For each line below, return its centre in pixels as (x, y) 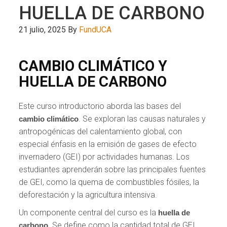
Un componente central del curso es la (89, 212)
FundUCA (96, 29)
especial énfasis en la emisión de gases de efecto (108, 144)
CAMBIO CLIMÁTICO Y (93, 66)
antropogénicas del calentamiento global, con (101, 131)
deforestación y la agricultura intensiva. (88, 195)
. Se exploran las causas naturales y (142, 119)
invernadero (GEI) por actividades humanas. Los (104, 157)
